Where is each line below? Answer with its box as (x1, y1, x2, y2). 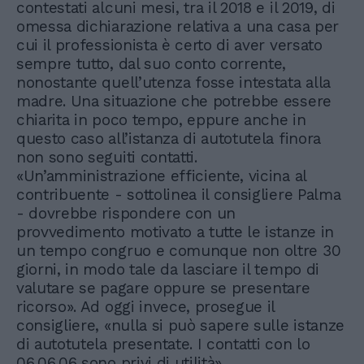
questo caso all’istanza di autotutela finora (16, 129, 321, 149)
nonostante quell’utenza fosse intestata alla (16, 73, 331, 93)
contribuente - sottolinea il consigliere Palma (16, 185, 341, 205)
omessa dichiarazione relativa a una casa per (16, 17, 339, 37)
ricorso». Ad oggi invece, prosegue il (16, 297, 275, 317)
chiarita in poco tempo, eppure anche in (16, 110, 306, 130)
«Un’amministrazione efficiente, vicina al (16, 167, 306, 186)
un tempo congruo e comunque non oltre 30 (16, 241, 341, 261)
